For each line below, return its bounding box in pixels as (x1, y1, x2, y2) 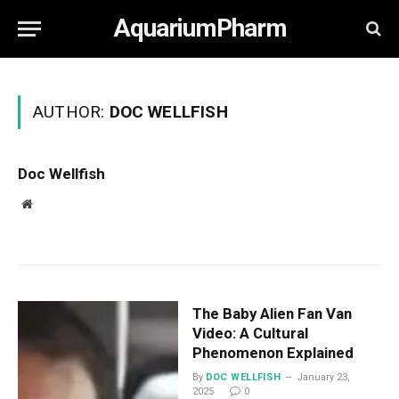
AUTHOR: (33, 102, 110, 122)
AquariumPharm (112, 13, 287, 43)
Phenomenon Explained (191, 344, 354, 362)
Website (31, 197, 71, 209)
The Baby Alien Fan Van (191, 305, 352, 322)
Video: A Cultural (191, 324, 308, 342)
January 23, (296, 371, 350, 383)
